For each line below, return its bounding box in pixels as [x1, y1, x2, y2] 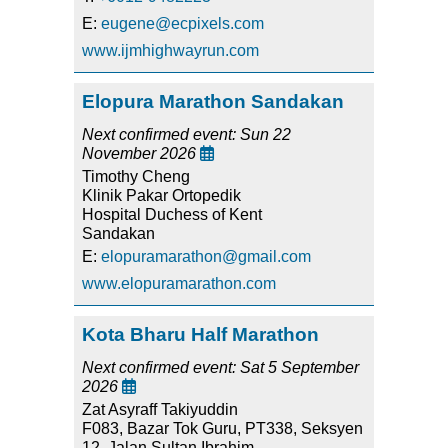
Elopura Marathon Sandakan [82, 91, 344, 113]
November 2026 [82, 145, 200, 163]
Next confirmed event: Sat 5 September [82, 359, 359, 377]
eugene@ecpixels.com [101, 15, 264, 33]
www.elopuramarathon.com [82, 275, 276, 293]
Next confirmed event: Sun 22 [82, 126, 291, 144]
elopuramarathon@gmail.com [101, 248, 311, 266]
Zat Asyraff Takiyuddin [82, 401, 238, 419]
